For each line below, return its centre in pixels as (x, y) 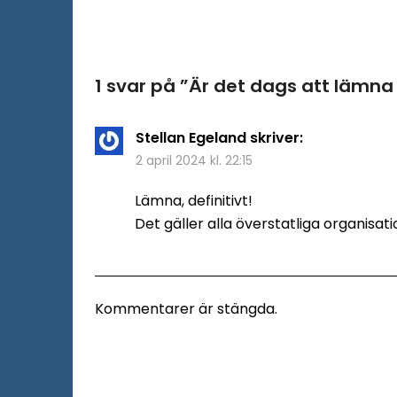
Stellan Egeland (191, 137)
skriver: (276, 137)
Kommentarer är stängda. (186, 308)
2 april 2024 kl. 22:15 (194, 160)
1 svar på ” (142, 86)
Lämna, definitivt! (194, 200)
